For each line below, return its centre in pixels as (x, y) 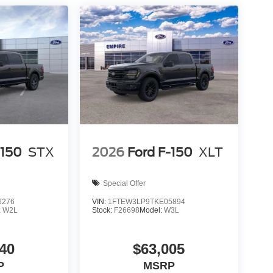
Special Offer (124, 183)
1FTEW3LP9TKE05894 (146, 202)
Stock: (103, 211)
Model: (151, 211)
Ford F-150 (160, 152)
